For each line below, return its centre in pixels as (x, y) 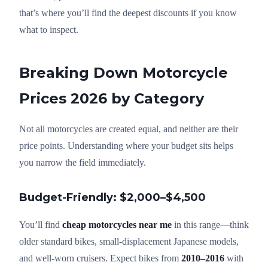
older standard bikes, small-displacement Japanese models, (129, 241)
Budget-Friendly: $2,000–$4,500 (112, 197)
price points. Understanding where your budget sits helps (126, 145)
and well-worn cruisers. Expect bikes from (100, 258)
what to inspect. (49, 29)
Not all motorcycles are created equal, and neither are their (129, 129)
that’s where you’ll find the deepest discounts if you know (128, 13)
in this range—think (210, 224)
